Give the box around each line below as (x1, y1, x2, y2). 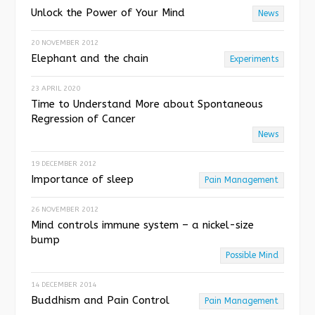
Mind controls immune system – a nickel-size (31, 218, 254, 231)
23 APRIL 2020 (31, 84, 80, 93)
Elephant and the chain (31, 51, 148, 65)
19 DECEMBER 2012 (31, 159, 96, 168)
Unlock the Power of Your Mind (31, 6, 185, 19)
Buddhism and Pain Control (31, 293, 169, 307)
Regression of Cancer (31, 112, 136, 125)
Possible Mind (226, 250, 278, 260)
